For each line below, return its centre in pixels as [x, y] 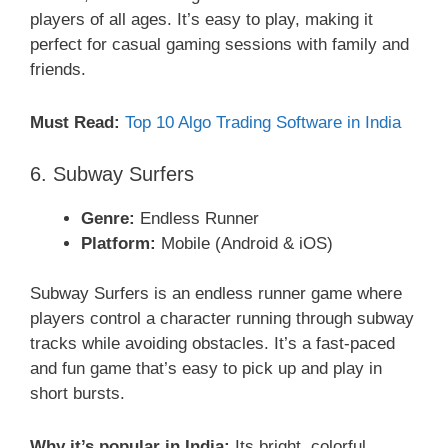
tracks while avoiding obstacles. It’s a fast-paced [212, 344]
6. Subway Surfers [112, 173]
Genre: [108, 218]
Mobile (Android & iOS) [244, 243]
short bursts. [77, 394]
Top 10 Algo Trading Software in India [263, 122]
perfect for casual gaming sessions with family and [219, 45]
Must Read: [75, 122]
